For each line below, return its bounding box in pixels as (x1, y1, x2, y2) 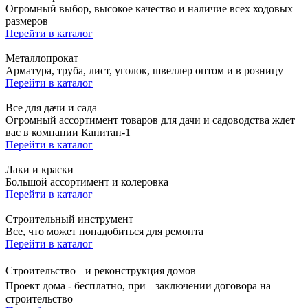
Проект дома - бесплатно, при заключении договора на (5, 279, 271, 291)
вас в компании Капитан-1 (5, 126, 131, 138)
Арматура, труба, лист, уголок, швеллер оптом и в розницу (5, 64, 283, 76)
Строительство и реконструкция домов (5, 264, 196, 276)
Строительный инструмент (5, 212, 133, 225)
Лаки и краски (5, 163, 74, 175)
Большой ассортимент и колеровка (5, 175, 168, 188)
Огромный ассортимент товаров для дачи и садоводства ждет (5, 113, 295, 126)
